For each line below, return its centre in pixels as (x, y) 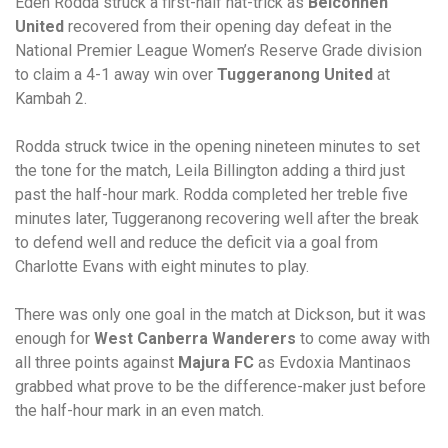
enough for (54, 338)
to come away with (363, 338)
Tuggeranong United (295, 74)
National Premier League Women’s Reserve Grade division (218, 50)
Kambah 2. (51, 98)
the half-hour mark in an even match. (139, 410)
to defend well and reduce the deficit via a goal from (196, 242)
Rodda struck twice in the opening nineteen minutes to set (217, 146)
